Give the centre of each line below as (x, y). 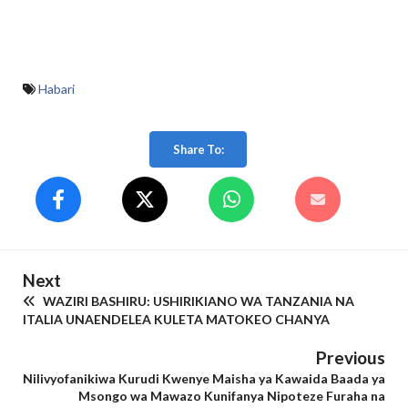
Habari (56, 89)
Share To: (198, 149)
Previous (351, 358)
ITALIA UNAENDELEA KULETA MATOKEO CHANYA (176, 320)
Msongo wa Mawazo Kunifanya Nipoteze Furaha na (232, 396)
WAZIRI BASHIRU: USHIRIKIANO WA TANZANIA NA (197, 301)
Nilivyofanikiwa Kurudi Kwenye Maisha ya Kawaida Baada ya (204, 379)
